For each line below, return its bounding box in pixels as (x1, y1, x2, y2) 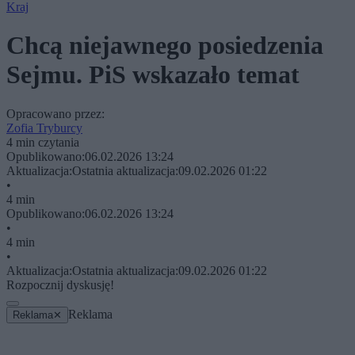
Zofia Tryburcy (6, 120, 82, 135)
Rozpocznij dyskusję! (6, 277, 114, 292)
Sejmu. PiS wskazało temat (6, 60, 300, 90)
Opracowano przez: (6, 106, 105, 120)
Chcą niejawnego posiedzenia (6, 31, 323, 60)
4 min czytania (6, 135, 79, 149)
